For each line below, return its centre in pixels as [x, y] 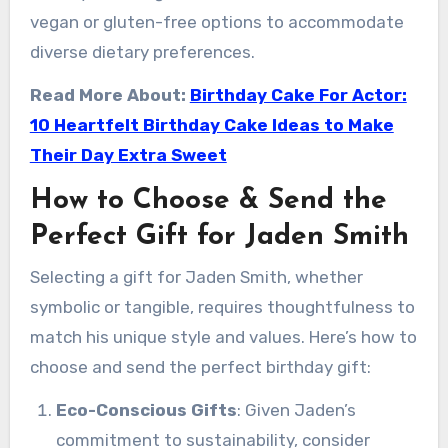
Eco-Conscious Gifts [146, 409]
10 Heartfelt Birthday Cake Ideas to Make [211, 125]
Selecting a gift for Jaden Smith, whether [196, 276]
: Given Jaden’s [296, 409]
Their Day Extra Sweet [128, 155]
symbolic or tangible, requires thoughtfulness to [222, 306]
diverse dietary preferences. [142, 52]
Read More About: [109, 95]
